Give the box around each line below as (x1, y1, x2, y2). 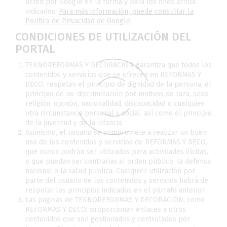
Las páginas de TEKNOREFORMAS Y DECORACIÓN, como (25, 196, 205, 204)
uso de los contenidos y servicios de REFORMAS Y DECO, (25, 138, 207, 146)
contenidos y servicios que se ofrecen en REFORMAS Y (25, 70, 201, 79)
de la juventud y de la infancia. (25, 119, 123, 127)
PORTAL (15, 42, 55, 56)
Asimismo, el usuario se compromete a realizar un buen (25, 128, 207, 137)
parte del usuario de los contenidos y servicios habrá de (25, 176, 208, 185)
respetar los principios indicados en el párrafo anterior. (25, 186, 206, 195)
